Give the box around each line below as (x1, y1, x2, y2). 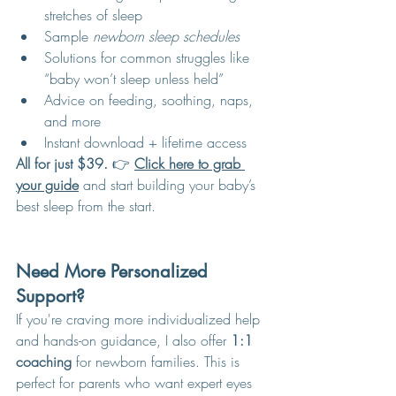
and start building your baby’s (79, 175, 260, 194)
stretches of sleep (44, 5, 142, 25)
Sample (44, 27, 93, 46)
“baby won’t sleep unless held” (44, 69, 224, 88)
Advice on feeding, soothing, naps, (44, 90, 257, 110)
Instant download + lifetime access (44, 133, 247, 152)
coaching (16, 352, 72, 371)
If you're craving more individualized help (16, 309, 264, 329)
